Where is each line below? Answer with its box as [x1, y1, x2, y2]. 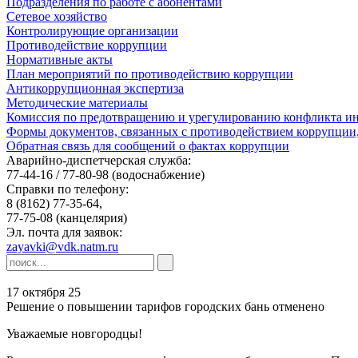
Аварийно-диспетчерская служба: [6, 153, 191, 167]
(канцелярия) [53, 211, 127, 225]
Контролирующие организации [6, 24, 178, 38]
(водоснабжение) [109, 168, 205, 181]
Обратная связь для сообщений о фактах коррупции [6, 139, 289, 153]
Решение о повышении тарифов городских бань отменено [6, 300, 324, 313]
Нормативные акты [6, 53, 113, 66]
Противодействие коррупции [6, 38, 167, 52]
